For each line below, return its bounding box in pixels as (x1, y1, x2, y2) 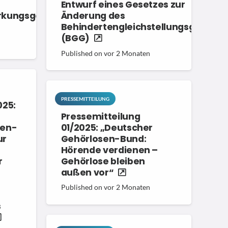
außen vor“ (61, 166, 114, 179)
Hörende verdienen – (61, 144, 158, 156)
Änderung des (61, 10, 125, 22)
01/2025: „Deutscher (61, 121, 153, 134)
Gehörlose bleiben (61, 155, 145, 167)
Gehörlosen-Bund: (61, 132, 147, 145)
